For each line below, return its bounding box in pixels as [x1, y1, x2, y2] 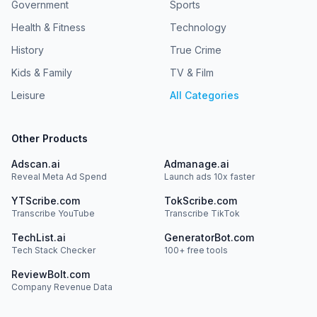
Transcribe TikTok [164, 208, 240, 219]
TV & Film [170, 67, 214, 79]
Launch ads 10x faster [164, 171, 255, 182]
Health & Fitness [11, 21, 86, 33]
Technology [170, 21, 226, 33]
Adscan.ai [11, 158, 60, 170]
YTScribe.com [11, 195, 80, 207]
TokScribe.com [164, 195, 237, 207]
